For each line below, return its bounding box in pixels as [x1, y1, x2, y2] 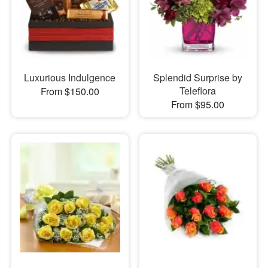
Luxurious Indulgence [24, 70, 116, 84]
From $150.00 [40, 84, 99, 98]
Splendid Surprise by [153, 70, 243, 84]
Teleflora [179, 83, 217, 98]
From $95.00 [171, 97, 225, 111]
